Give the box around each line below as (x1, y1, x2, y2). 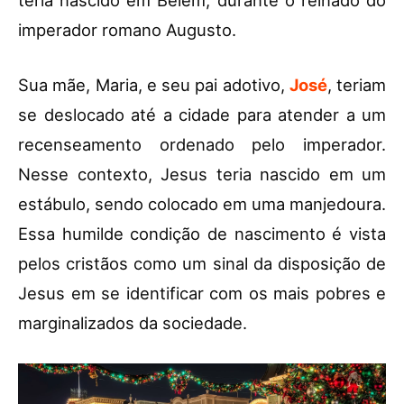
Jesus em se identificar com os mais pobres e (18, 282, 386, 303)
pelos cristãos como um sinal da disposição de (18, 252, 386, 273)
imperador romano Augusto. (18, 19, 236, 40)
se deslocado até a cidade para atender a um (18, 104, 386, 124)
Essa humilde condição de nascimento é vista (18, 223, 386, 243)
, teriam (326, 74, 386, 95)
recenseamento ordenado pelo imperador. (18, 133, 386, 154)
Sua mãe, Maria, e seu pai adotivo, (18, 74, 289, 95)
